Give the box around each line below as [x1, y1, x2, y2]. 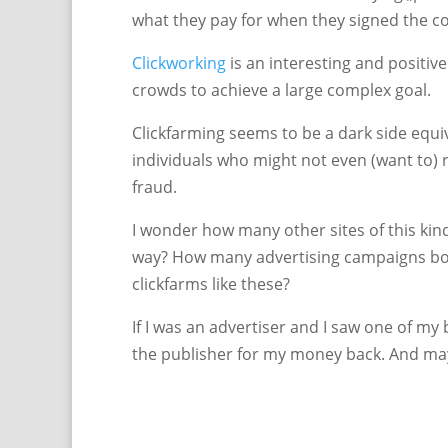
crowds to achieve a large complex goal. [132, 79, 431, 101]
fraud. [132, 176, 177, 198]
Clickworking [132, 52, 226, 74]
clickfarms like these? [132, 273, 290, 295]
